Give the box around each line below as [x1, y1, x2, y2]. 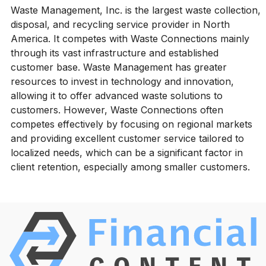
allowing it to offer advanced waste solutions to [10, 89, 223, 102]
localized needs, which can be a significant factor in [10, 146, 243, 159]
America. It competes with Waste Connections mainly [10, 32, 249, 45]
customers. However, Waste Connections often [10, 103, 223, 116]
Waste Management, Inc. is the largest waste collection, [10, 4, 261, 16]
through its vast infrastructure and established [10, 46, 218, 59]
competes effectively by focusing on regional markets [10, 118, 252, 130]
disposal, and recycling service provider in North [10, 18, 230, 30]
